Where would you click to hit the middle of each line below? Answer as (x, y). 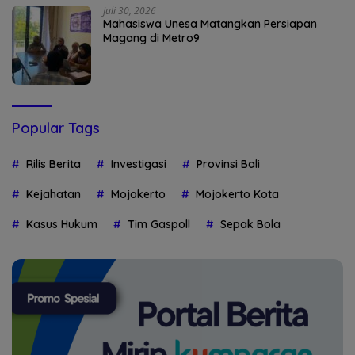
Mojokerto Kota (237, 195)
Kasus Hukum (62, 225)
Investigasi (139, 164)
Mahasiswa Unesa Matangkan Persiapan (210, 24)
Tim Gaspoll (159, 225)
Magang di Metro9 (151, 38)
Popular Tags (56, 128)
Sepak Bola (250, 225)
